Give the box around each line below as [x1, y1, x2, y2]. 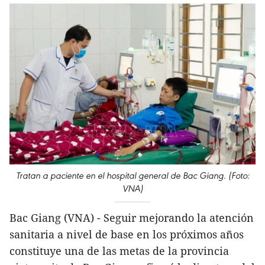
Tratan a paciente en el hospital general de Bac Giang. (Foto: [15, 170, 250, 182]
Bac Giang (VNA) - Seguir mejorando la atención [9, 211, 254, 225]
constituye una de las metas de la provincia [9, 244, 229, 258]
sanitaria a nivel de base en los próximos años [9, 227, 244, 242]
